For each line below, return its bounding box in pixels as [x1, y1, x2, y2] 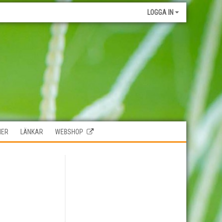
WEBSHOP [55, 128, 83, 136]
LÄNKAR [20, 128, 43, 136]
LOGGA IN [147, 8, 173, 16]
